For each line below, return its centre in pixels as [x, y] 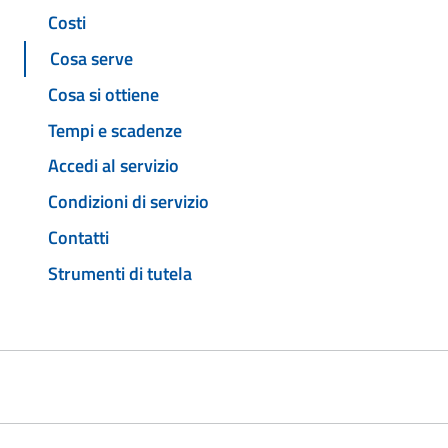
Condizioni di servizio [128, 202]
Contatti [78, 237]
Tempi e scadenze [115, 130]
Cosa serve [91, 59]
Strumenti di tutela [120, 273]
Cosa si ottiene [103, 94]
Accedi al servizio [113, 166]
